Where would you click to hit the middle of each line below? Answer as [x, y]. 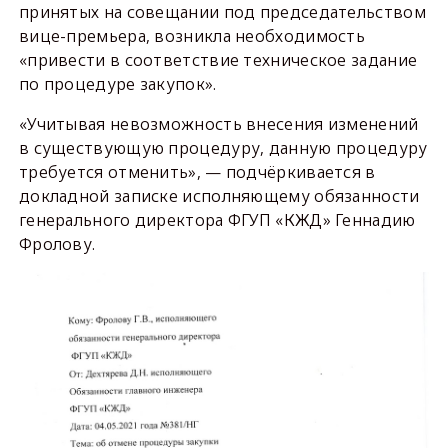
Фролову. [57, 244]
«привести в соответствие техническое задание [218, 60]
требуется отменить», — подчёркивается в [197, 172]
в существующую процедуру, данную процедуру [223, 148]
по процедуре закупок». [117, 84]
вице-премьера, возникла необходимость [192, 36]
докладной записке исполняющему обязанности [219, 196]
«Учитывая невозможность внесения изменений [218, 124]
